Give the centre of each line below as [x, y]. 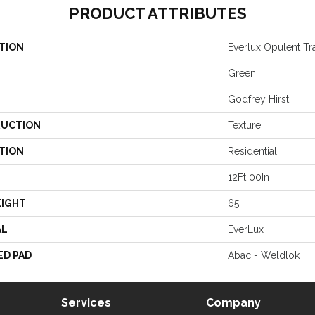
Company [233, 303]
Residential [252, 151]
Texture [244, 125]
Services [86, 303]
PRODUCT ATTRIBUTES [157, 13]
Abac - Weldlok [264, 255]
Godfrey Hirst [258, 99]
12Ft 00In [249, 177]
